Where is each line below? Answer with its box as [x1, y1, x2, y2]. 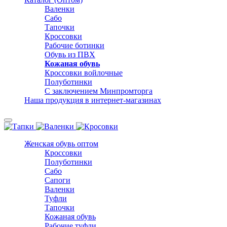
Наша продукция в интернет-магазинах [24, 96, 161, 104]
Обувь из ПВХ [45, 50, 95, 59]
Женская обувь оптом [24, 139, 98, 148]
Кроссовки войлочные [45, 68, 123, 77]
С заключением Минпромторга [45, 87, 153, 95]
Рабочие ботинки [45, 41, 104, 50]
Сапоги [45, 176, 70, 184]
